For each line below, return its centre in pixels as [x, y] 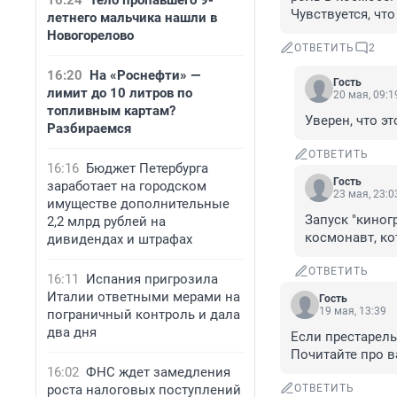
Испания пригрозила [152, 279]
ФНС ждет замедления [158, 372]
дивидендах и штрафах [120, 239]
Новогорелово [90, 35]
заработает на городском [127, 186]
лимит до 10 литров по [120, 93]
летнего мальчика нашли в [132, 18]
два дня [72, 332]
